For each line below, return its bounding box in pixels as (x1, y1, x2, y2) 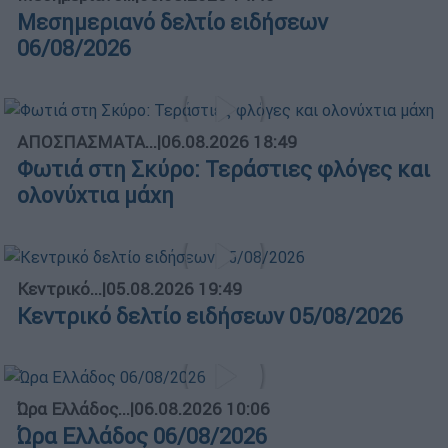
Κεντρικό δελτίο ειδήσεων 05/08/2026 (17, 302, 403, 330)
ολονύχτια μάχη (17, 181, 174, 209)
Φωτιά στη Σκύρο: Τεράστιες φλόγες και (17, 155, 430, 183)
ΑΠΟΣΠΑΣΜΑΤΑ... (17, 130, 157, 153)
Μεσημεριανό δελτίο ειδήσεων (17, 8, 328, 36)
